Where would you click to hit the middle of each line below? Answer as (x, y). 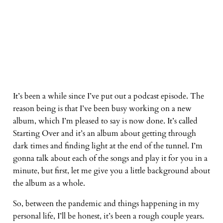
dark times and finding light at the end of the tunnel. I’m (108, 146)
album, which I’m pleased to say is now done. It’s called (105, 121)
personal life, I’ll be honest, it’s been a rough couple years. (108, 216)
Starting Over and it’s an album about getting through (104, 133)
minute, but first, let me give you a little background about (111, 170)
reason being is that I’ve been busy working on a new (102, 108)
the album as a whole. (49, 183)
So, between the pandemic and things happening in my (106, 203)
